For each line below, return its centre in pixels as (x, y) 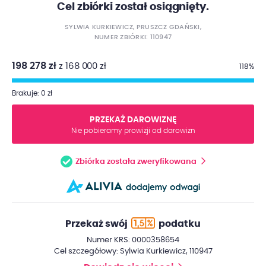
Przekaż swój (96, 224)
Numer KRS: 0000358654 (133, 240)
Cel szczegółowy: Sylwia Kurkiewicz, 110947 (133, 251)
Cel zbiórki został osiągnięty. (133, 7)
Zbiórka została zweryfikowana (136, 161)
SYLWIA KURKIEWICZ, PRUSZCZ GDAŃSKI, (133, 27)
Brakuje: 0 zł (32, 93)
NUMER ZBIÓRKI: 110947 (133, 37)
